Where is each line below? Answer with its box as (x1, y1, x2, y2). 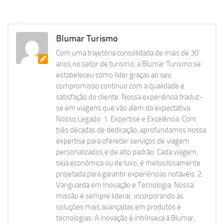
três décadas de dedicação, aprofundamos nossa (56, 125, 206, 134)
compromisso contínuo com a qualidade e (56, 81, 184, 90)
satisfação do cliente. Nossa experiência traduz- (56, 92, 203, 101)
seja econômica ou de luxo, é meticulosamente (56, 158, 200, 167)
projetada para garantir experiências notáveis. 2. (56, 169, 203, 178)
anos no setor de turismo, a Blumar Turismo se (56, 59, 201, 68)
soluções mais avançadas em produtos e (56, 202, 181, 211)
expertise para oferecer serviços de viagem (56, 136, 189, 145)
